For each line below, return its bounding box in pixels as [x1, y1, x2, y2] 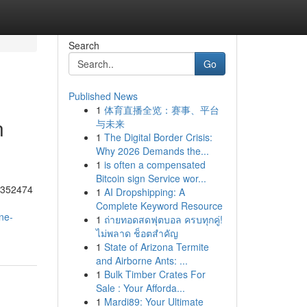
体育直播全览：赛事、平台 [103, 103, 219, 116]
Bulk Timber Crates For [103, 267, 206, 281]
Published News [68, 89, 138, 103]
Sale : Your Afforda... [95, 281, 185, 295]
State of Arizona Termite [103, 240, 209, 254]
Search [68, 38, 99, 52]
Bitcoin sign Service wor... [95, 171, 206, 185]
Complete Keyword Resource [95, 199, 223, 212]
